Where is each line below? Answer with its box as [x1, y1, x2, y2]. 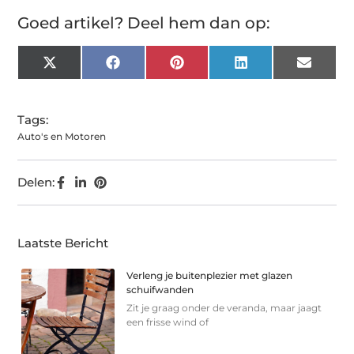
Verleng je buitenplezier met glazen [126, 269, 293, 281]
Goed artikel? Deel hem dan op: [17, 13, 271, 32]
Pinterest [183, 60, 237, 76]
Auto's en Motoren [17, 130, 107, 142]
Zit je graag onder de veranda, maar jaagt [126, 301, 322, 314]
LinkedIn [247, 60, 299, 76]
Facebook [119, 60, 177, 76]
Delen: [17, 174, 55, 190]
